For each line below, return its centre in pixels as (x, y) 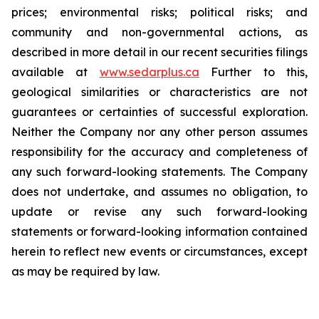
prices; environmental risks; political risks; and (159, 12)
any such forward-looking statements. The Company (159, 172)
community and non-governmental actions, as (159, 32)
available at (56, 72)
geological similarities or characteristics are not (159, 92)
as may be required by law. (85, 271)
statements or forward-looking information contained (159, 231)
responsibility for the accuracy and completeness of (159, 152)
